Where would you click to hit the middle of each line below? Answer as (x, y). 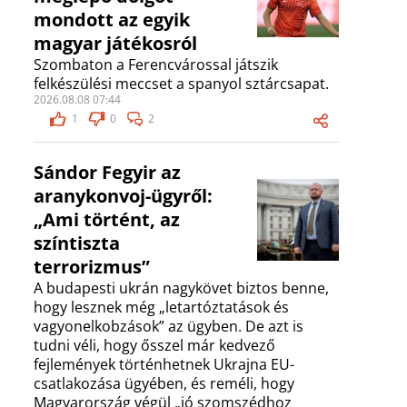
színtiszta (77, 243)
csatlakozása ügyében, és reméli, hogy (164, 384)
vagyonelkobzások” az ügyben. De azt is (169, 327)
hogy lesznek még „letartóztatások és (161, 308)
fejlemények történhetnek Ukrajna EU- (164, 365)
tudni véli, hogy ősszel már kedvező (154, 346)
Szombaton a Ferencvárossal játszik (156, 65)
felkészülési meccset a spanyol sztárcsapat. (181, 84)
